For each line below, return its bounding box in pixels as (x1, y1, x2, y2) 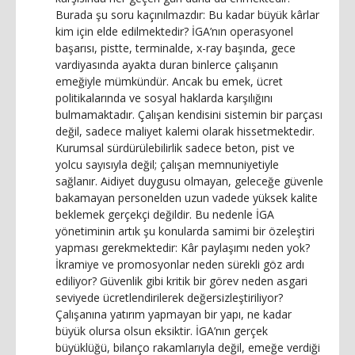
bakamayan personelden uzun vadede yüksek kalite (55, 189, 318, 205)
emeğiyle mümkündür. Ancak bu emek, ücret (55, 73, 283, 89)
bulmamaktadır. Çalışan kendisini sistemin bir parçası (55, 106, 323, 122)
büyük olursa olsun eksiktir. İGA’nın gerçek (55, 323, 268, 338)
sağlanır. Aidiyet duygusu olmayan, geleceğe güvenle (55, 173, 323, 189)
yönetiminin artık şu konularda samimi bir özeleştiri (55, 223, 315, 239)
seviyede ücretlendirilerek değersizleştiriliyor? (55, 289, 283, 305)
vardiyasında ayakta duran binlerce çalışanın (55, 56, 278, 72)
